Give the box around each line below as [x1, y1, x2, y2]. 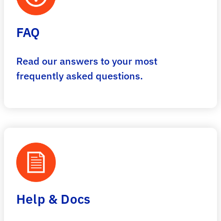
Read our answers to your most [16, 54, 157, 68]
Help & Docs [16, 190, 91, 207]
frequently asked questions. [16, 69, 143, 82]
